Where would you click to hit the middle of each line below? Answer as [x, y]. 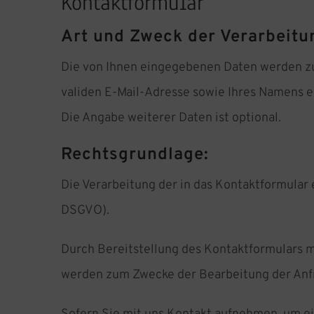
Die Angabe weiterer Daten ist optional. [171, 118]
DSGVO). [85, 211]
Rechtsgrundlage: [135, 155]
